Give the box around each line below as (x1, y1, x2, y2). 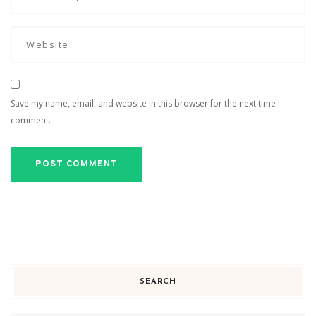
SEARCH (140, 277, 176, 286)
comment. (11, 114, 51, 126)
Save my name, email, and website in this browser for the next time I (11, 97, 280, 109)
